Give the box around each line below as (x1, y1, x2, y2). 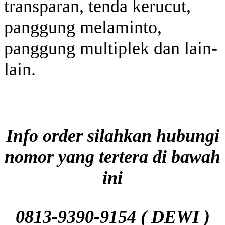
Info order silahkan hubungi (6, 125, 219, 146)
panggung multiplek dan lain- (4, 38, 217, 58)
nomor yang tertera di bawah (5, 146, 220, 167)
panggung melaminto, (4, 17, 162, 37)
